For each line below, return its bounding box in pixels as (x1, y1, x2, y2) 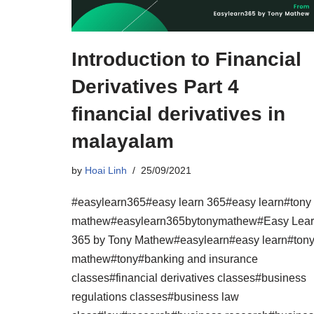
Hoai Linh (85, 164, 127, 176)
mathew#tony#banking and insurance (71, 252, 258, 265)
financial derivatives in (71, 102, 285, 125)
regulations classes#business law (71, 290, 239, 303)
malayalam (71, 130, 174, 152)
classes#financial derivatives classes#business (71, 271, 306, 284)
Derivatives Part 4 (71, 75, 239, 97)
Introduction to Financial (71, 48, 301, 70)
